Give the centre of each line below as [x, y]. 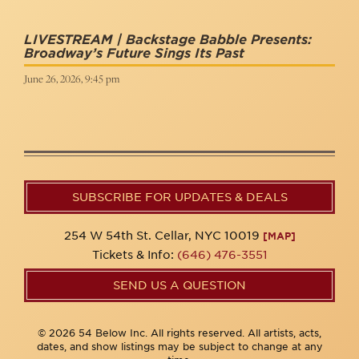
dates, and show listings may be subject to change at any [179, 347]
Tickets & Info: [134, 255]
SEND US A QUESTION [179, 285]
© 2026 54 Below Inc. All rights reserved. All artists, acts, [179, 333]
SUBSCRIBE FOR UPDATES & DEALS [179, 197]
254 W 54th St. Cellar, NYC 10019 [163, 236]
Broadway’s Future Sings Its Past [134, 53]
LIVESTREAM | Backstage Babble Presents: [168, 40]
